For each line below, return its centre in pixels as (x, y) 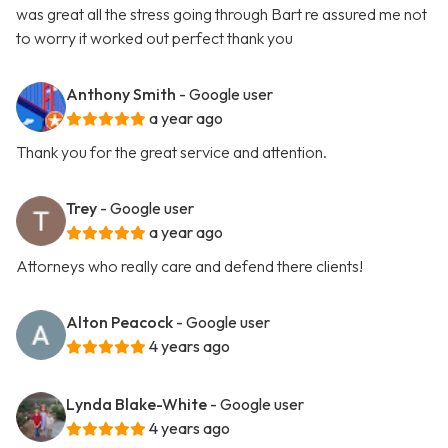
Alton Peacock (119, 322)
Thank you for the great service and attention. (171, 152)
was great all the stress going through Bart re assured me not (221, 14)
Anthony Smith (121, 94)
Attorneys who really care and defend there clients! (189, 266)
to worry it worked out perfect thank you (154, 38)
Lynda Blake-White (136, 404)
